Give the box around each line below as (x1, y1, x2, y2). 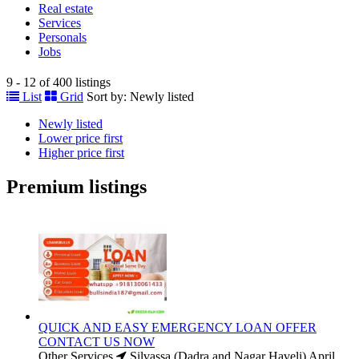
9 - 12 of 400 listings (6, 75, 111, 89)
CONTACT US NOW (38, 335, 155, 349)
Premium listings (6, 175, 147, 197)
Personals (38, 30, 87, 44)
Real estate (38, 2, 93, 15)
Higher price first (38, 145, 124, 159)
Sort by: (87, 89, 127, 103)
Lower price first (38, 131, 123, 145)
